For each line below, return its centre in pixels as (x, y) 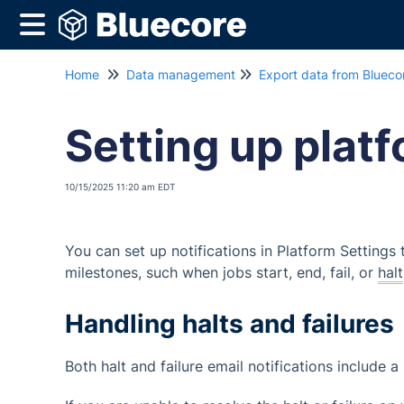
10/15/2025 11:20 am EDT (120, 187)
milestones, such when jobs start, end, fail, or (221, 272)
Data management (181, 74)
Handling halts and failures (230, 324)
